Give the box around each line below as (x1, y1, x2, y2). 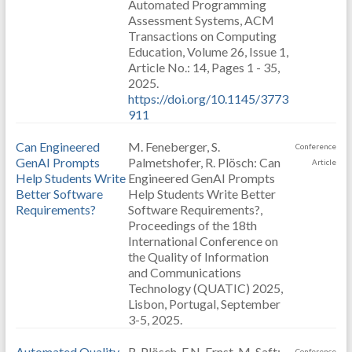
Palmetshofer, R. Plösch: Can (127, 155, 280, 170)
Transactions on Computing (127, 28, 277, 43)
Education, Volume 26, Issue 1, (127, 44, 288, 59)
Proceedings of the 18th (127, 218, 257, 233)
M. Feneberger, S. (127, 139, 220, 154)
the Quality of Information (127, 249, 269, 264)
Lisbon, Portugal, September (127, 296, 280, 311)
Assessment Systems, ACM (127, 13, 274, 27)
